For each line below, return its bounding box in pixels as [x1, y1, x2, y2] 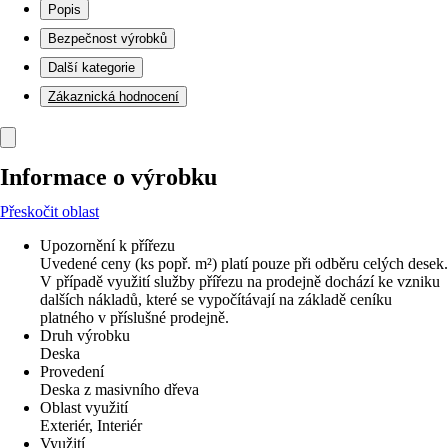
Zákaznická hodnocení [48, 89, 179, 104]
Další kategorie [48, 60, 135, 75]
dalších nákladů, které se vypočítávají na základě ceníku [40, 291, 392, 308]
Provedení [40, 363, 104, 380]
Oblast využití [40, 399, 128, 416]
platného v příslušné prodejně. [40, 309, 229, 326]
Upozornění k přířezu [40, 237, 175, 254]
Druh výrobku [40, 327, 130, 344]
